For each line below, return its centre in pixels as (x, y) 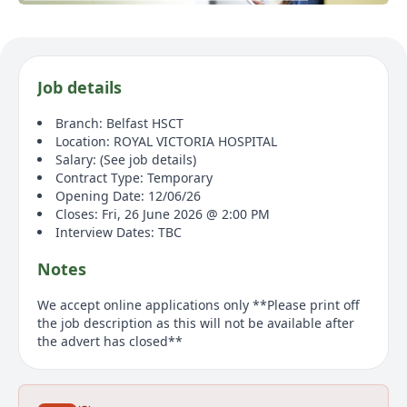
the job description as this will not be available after (196, 323)
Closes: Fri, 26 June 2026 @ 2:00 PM (163, 213)
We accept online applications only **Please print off (199, 304)
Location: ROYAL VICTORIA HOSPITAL (166, 141)
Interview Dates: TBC (119, 232)
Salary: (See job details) (126, 159)
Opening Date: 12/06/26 (128, 195)
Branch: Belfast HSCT (119, 123)
